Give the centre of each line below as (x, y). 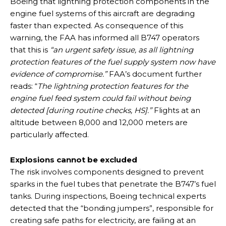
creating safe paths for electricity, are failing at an (103, 220)
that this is (30, 49)
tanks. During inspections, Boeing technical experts (108, 196)
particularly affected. (49, 134)
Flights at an (176, 110)
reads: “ (24, 86)
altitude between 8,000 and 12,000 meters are (99, 122)
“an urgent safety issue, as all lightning (122, 49)
